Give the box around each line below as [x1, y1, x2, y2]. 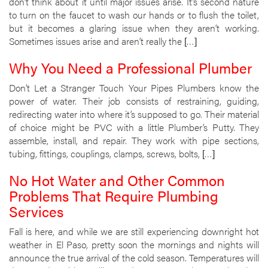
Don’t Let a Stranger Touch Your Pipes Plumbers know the [9, 81, 259, 95]
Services [9, 201, 63, 221]
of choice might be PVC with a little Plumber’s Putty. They [9, 120, 259, 134]
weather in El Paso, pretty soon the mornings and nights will [9, 237, 259, 251]
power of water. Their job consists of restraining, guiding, [9, 94, 259, 108]
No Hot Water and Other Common [9, 170, 225, 190]
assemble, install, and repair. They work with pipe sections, [9, 133, 259, 147]
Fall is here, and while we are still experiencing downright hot [9, 224, 259, 238]
